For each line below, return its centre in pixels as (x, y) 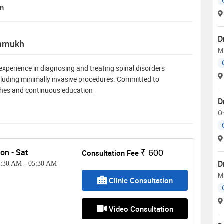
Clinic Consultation (140, 181)
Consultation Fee (111, 153)
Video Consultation (141, 209)
